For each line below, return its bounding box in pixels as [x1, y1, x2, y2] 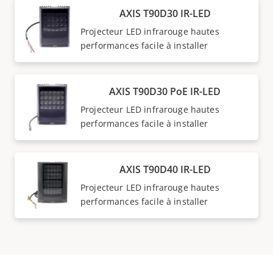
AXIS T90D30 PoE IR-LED [109, 85, 221, 99]
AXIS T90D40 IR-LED [119, 163, 211, 177]
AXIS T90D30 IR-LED [119, 7, 211, 21]
